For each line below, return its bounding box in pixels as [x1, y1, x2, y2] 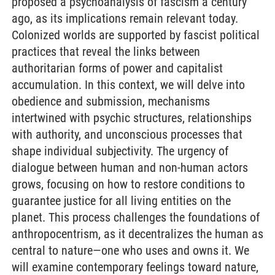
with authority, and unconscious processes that [12, 127, 242, 142]
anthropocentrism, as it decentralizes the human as [12, 227, 263, 241]
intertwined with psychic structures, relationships [12, 110, 252, 125]
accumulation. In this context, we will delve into [12, 77, 245, 92]
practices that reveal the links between [12, 44, 200, 59]
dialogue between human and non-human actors [12, 160, 248, 175]
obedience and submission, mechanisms [12, 94, 210, 109]
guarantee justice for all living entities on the [12, 193, 231, 208]
